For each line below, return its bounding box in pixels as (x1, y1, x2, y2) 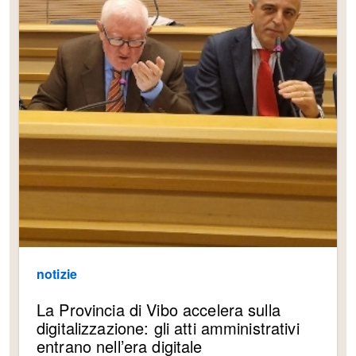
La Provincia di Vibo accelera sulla (37, 298, 281, 322)
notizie (37, 265, 78, 284)
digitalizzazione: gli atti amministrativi (37, 316, 300, 340)
